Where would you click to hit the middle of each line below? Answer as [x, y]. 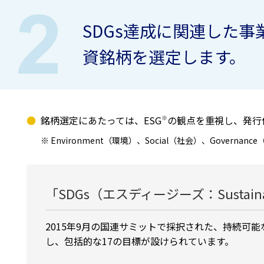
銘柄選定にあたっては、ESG [101, 121]
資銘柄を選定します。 [164, 57]
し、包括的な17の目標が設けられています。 [140, 241]
